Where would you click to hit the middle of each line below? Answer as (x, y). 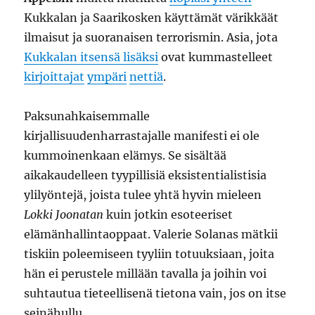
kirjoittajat (54, 77)
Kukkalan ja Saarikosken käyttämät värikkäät (152, 18)
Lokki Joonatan (64, 214)
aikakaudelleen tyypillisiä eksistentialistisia (146, 175)
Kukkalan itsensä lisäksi (91, 57)
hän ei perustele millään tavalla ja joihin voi (146, 274)
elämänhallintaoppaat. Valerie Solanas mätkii (151, 234)
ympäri (107, 77)
